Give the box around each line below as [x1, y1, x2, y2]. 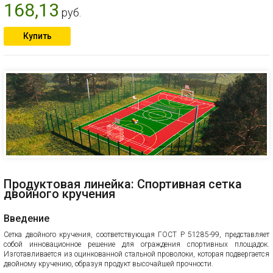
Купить [23, 31, 52, 41]
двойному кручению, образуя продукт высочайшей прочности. [4, 259, 213, 268]
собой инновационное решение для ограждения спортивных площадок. [4, 239, 269, 249]
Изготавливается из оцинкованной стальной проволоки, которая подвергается [4, 249, 269, 258]
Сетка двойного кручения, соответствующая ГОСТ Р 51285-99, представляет [4, 230, 269, 239]
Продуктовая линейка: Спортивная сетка [4, 176, 242, 191]
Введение [4, 212, 49, 224]
